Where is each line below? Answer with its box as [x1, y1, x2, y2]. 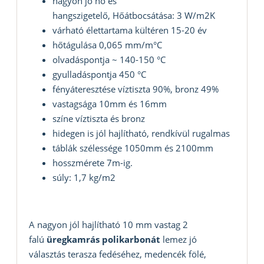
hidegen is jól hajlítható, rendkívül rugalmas [52, 127, 230, 140]
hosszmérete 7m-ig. [52, 157, 133, 169]
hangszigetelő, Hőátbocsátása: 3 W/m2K [52, 9, 215, 22]
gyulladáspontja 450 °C [52, 68, 146, 81]
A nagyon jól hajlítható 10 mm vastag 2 [29, 219, 188, 231]
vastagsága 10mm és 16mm [52, 98, 167, 110]
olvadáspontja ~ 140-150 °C [52, 54, 166, 66]
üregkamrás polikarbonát [47, 233, 160, 246]
